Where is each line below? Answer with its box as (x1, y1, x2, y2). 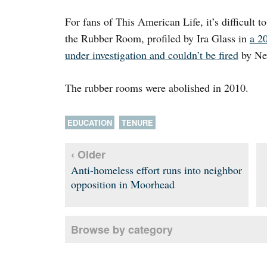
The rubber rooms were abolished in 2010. (64, 80, 249, 95)
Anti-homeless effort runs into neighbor (70, 163, 242, 178)
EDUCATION (67, 117, 112, 129)
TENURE (121, 117, 153, 129)
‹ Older (70, 147, 105, 163)
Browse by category (70, 222, 173, 238)
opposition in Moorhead (70, 177, 175, 192)
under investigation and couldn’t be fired (64, 48, 238, 63)
